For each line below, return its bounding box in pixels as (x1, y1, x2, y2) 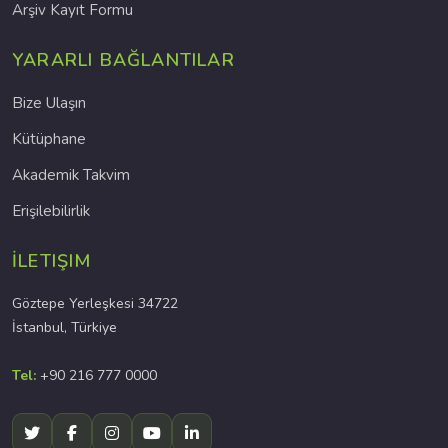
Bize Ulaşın (12, 93, 86, 113)
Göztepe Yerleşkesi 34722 (12, 294, 178, 313)
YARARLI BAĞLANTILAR (12, 48, 235, 72)
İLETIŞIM (12, 249, 92, 273)
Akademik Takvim (12, 165, 130, 185)
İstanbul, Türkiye (12, 318, 117, 337)
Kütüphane (12, 129, 86, 149)
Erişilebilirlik (12, 201, 90, 221)
